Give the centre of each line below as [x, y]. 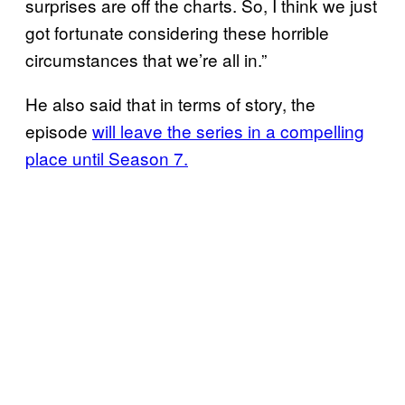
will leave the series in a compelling [228, 130]
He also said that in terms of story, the [170, 103]
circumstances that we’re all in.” [146, 59]
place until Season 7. [107, 157]
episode [59, 130]
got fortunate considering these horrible [177, 32]
